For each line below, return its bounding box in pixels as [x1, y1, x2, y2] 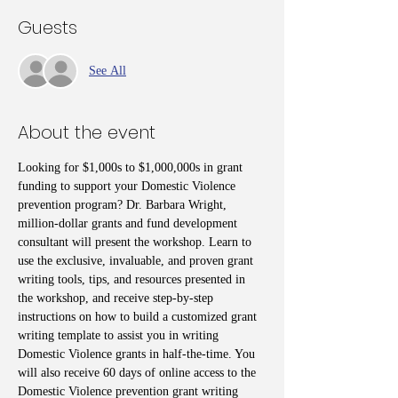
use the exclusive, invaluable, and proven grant [18, 253, 257, 267]
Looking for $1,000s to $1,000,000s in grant [18, 160, 246, 174]
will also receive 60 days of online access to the [18, 365, 259, 379]
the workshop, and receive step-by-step [18, 291, 217, 305]
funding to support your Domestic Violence [18, 179, 239, 193]
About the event [18, 119, 155, 145]
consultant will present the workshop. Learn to [18, 235, 255, 249]
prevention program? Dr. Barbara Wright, [18, 197, 230, 211]
